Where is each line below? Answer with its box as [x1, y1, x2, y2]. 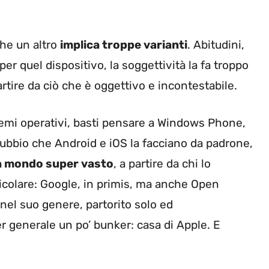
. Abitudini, [187, 37, 244, 52]
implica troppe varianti [60, 37, 187, 52]
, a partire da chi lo [113, 157, 211, 171]
